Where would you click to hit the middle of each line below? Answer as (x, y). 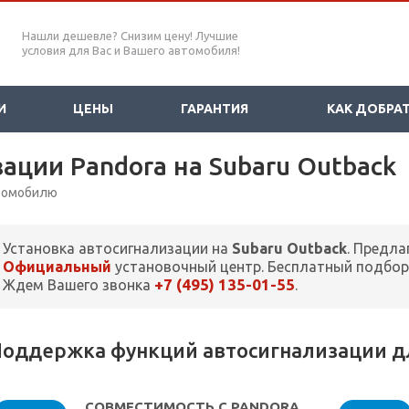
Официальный (57, 267)
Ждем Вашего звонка (79, 285)
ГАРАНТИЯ (214, 109)
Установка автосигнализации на (117, 249)
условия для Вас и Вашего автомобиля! (131, 50)
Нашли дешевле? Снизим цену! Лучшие (130, 36)
